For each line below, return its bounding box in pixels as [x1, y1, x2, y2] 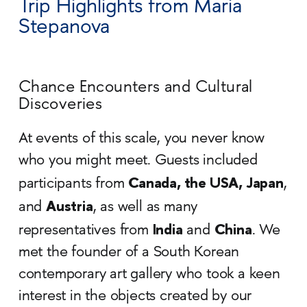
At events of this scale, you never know [18, 130, 265, 147]
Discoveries [18, 96, 103, 114]
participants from [18, 175, 129, 193]
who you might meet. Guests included [18, 152, 258, 169]
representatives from [18, 222, 153, 239]
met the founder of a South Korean [18, 244, 240, 261]
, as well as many [93, 199, 198, 216]
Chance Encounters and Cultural [18, 79, 253, 97]
